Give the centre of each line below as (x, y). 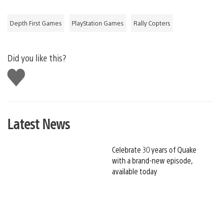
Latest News (39, 123)
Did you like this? (37, 57)
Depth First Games (36, 23)
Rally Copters (152, 23)
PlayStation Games (98, 23)
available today (135, 171)
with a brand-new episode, (152, 160)
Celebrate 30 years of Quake (154, 149)
